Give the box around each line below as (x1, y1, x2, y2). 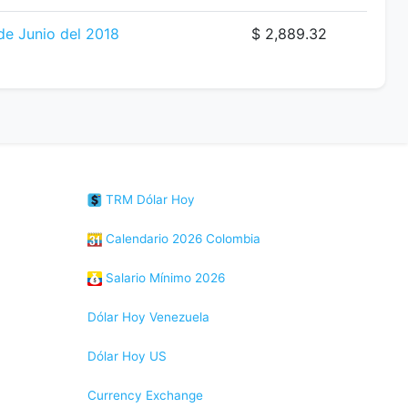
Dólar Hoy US (87, 349, 167, 363)
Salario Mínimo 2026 (102, 270, 225, 285)
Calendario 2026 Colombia (102, 231, 260, 246)
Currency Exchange (87, 388, 203, 403)
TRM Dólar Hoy (102, 192, 195, 207)
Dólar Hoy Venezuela (87, 310, 209, 324)
